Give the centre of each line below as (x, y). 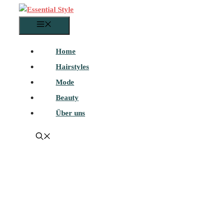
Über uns (70, 113)
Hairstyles (72, 67)
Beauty (67, 98)
